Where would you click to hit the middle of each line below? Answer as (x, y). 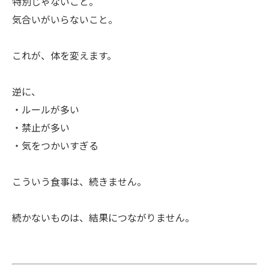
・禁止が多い (41, 128)
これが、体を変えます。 (64, 56)
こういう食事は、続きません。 (79, 182)
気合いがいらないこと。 (65, 20)
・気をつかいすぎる (55, 146)
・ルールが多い (46, 110)
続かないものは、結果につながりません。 (103, 218)
